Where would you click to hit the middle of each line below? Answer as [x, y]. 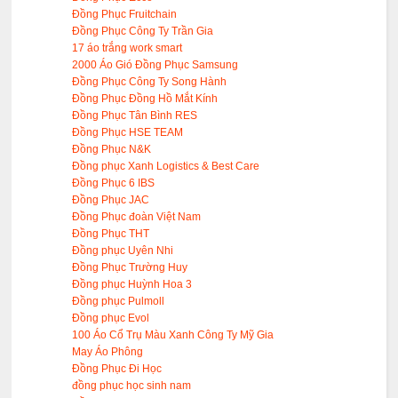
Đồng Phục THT [111, 234]
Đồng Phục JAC [111, 200]
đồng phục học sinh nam [132, 386]
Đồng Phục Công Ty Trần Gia [143, 32]
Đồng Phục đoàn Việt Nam [137, 217]
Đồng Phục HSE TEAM [128, 133]
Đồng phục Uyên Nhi [123, 251]
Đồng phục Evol [111, 318]
